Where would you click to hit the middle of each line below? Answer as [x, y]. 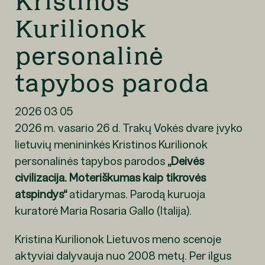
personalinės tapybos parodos [91, 161]
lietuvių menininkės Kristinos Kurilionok [111, 144]
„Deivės [185, 161]
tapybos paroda [112, 84]
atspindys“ [41, 194]
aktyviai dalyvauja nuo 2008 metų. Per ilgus [123, 255]
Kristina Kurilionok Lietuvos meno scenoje [118, 239]
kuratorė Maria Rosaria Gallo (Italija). [103, 210]
